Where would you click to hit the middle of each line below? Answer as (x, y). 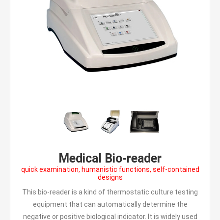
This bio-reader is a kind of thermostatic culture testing (110, 192)
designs (110, 177)
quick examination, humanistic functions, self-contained (110, 169)
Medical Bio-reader (110, 158)
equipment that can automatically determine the (110, 204)
